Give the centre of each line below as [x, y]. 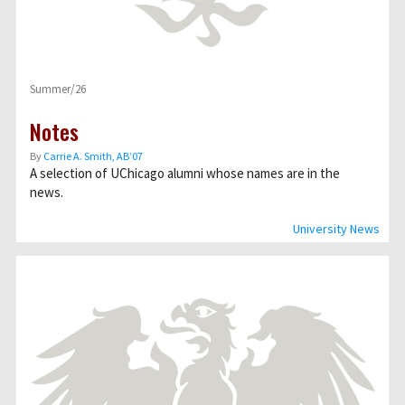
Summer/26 [58, 89]
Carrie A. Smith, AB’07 [93, 156]
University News [336, 229]
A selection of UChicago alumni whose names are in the [185, 173]
